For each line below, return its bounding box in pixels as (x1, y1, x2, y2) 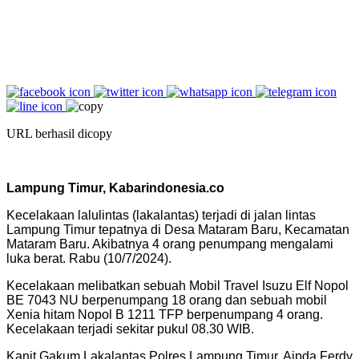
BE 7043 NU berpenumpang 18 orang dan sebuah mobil (6, 292, 327, 307)
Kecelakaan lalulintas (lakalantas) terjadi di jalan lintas (6, 208, 316, 222)
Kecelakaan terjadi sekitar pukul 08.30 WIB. (6, 321, 254, 336)
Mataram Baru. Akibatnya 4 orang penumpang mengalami (6, 236, 333, 251)
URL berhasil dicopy (6, 126, 112, 140)
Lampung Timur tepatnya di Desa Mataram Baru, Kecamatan (6, 222, 349, 236)
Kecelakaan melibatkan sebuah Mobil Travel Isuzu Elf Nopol (6, 278, 349, 292)
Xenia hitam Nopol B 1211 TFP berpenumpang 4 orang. (6, 307, 323, 321)
